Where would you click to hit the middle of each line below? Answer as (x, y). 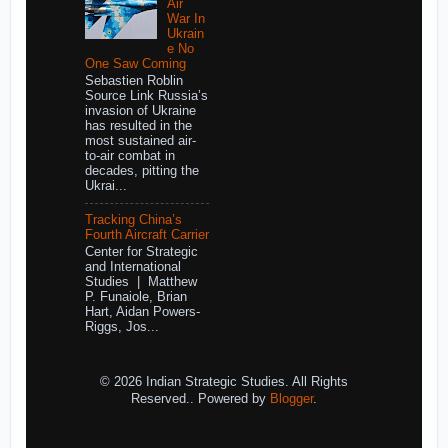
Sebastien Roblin (133, 81)
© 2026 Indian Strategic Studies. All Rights (224, 381)
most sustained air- (140, 141)
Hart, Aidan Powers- (142, 312)
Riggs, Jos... (121, 327)
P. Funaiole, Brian (135, 297)
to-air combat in (129, 156)
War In (185, 18)
